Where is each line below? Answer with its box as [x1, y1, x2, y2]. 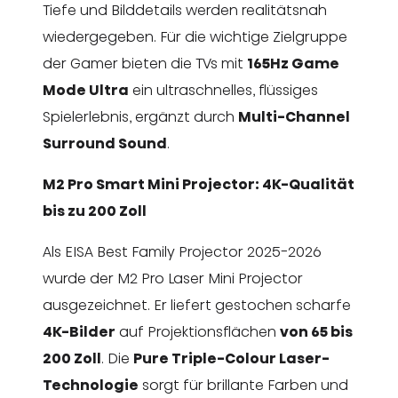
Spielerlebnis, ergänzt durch [43, 107, 238, 128]
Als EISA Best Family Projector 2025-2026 [43, 242, 322, 263]
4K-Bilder [43, 322, 115, 343]
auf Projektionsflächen [115, 322, 280, 343]
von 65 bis [280, 322, 353, 343]
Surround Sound [43, 133, 167, 155]
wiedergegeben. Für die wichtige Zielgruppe [43, 27, 347, 48]
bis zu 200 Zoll [43, 201, 147, 222]
